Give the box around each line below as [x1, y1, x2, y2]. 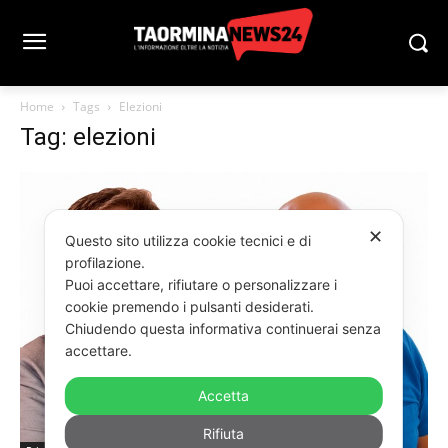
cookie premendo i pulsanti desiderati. [64, 298, 318, 316]
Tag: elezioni [20, 123, 156, 151]
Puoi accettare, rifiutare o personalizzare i [64, 276, 337, 294]
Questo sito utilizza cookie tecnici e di [64, 232, 311, 250]
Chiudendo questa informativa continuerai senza [64, 320, 381, 338]
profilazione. [64, 254, 149, 272]
